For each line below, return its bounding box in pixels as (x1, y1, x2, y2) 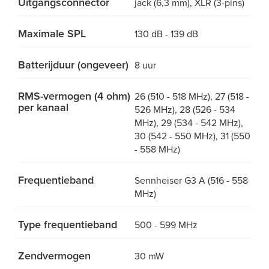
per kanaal (18, 101, 68, 114)
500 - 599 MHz (134, 219, 198, 231)
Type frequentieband (18, 218, 117, 231)
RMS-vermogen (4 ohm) (18, 89, 130, 103)
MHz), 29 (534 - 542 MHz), (134, 117, 243, 129)
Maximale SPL (18, 27, 86, 40)
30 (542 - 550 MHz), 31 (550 (134, 130, 250, 142)
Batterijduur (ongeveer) (18, 58, 128, 71)
